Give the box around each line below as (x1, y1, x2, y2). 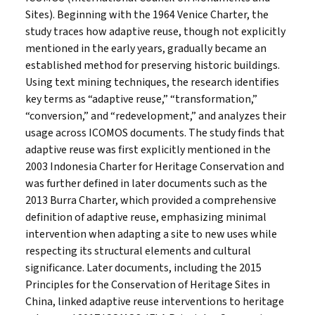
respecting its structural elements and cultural (25, 243, 251, 259)
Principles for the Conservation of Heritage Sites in (25, 276, 270, 292)
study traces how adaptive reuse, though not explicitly (25, 23, 285, 39)
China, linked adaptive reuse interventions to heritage (25, 293, 284, 309)
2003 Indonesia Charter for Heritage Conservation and (25, 158, 284, 174)
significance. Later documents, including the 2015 (25, 259, 262, 276)
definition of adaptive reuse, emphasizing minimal (25, 209, 266, 225)
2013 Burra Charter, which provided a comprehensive (25, 192, 276, 208)
